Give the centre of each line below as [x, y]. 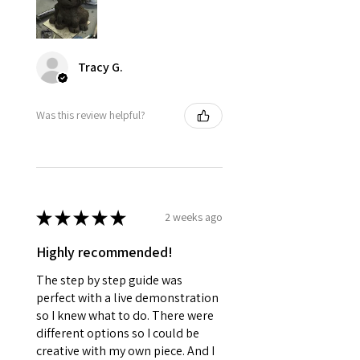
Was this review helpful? [91, 115]
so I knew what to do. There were [125, 315]
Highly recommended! [104, 252]
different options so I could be [118, 333]
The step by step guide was [109, 280]
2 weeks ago [194, 217]
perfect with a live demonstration [127, 297]
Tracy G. [100, 67]
